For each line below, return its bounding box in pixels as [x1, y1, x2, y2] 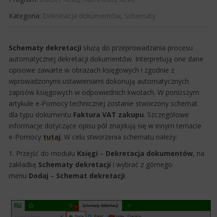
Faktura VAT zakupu [73, 110, 144, 119]
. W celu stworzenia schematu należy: [61, 132, 177, 141]
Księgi [77, 149, 98, 158]
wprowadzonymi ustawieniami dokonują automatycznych [9, 77, 189, 86]
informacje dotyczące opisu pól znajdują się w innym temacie [9, 121, 201, 130]
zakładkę [9, 160, 38, 169]
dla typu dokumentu [9, 110, 73, 119]
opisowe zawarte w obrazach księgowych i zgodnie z [9, 65, 174, 75]
